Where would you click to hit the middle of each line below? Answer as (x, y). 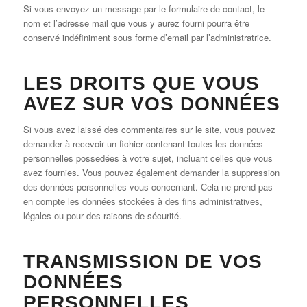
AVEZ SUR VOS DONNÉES (151, 103)
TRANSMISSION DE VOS (143, 261)
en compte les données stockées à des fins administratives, (143, 201)
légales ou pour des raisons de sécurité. (102, 215)
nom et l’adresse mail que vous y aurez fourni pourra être (136, 23)
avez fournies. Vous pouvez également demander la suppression (151, 172)
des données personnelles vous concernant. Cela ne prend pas (148, 186)
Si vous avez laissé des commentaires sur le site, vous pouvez (149, 129)
